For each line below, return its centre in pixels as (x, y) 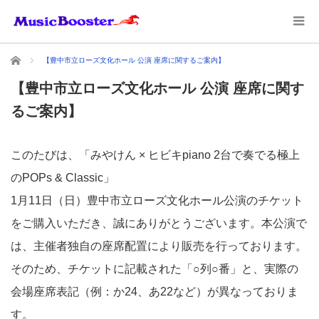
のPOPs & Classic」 (63, 178)
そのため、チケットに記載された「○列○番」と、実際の (155, 269)
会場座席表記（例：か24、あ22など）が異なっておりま (155, 292)
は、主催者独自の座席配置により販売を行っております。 (159, 246)
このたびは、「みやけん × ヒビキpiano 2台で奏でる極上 (155, 155)
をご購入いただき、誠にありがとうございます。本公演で (159, 223)
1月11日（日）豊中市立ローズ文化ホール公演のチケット (157, 200)
